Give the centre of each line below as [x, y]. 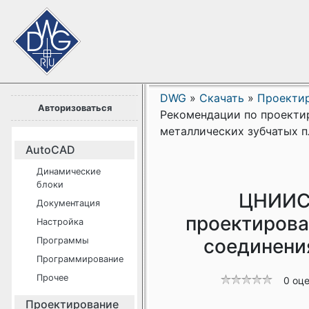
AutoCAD [50, 150]
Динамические [69, 171]
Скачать [222, 98]
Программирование [80, 259]
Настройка [60, 222]
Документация [68, 203]
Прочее [52, 278]
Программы [63, 240]
